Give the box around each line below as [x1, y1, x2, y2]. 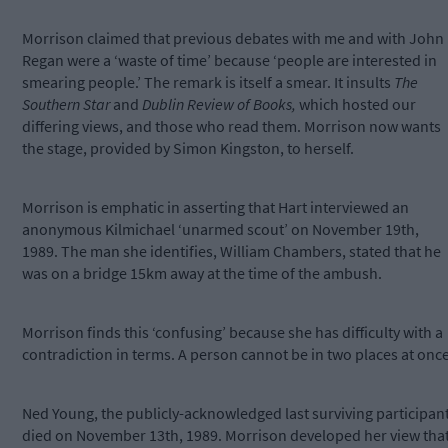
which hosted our [296, 94, 416, 115]
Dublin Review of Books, [142, 94, 296, 115]
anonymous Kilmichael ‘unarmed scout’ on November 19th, [22, 219, 419, 240]
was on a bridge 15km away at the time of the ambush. [22, 263, 382, 284]
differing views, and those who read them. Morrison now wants [22, 116, 441, 137]
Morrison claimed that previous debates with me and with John [22, 28, 444, 49]
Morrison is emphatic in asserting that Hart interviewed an [22, 197, 409, 218]
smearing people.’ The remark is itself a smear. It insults [22, 72, 394, 93]
